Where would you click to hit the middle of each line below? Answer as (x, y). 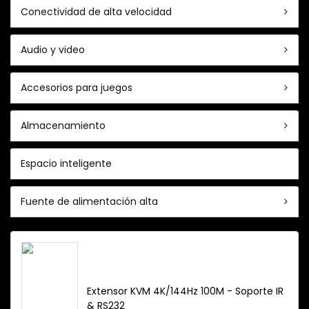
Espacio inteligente (66, 163)
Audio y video (53, 49)
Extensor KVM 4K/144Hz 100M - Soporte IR (185, 291)
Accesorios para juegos (77, 87)
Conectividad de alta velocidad (96, 11)
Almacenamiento (63, 125)
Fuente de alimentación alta (89, 201)
